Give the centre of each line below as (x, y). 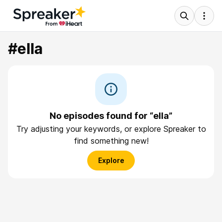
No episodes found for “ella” (111, 116)
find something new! (111, 141)
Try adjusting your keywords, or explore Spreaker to (111, 129)
